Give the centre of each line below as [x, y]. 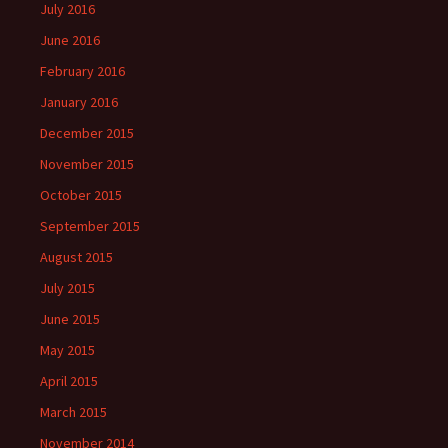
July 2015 [67, 288]
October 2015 [81, 195]
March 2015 [73, 412]
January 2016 [79, 102]
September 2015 [90, 226]
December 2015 [87, 133]
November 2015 [87, 164]
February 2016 [82, 71]
